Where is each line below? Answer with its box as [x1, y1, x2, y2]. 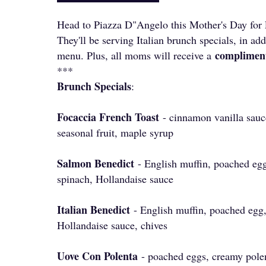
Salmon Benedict [57, 156, 134, 171]
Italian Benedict [57, 202, 130, 217]
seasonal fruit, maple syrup [57, 125, 173, 140]
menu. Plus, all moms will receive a [57, 48, 215, 62]
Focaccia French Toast [57, 109, 163, 125]
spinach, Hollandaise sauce [57, 172, 173, 186]
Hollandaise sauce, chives [57, 218, 167, 232]
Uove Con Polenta [57, 248, 138, 264]
